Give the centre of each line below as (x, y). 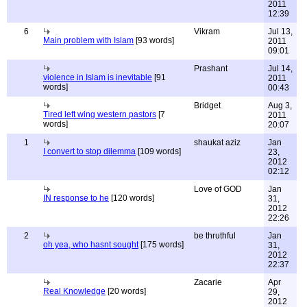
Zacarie (208, 282)
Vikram (207, 32)
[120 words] (132, 198)
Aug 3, (280, 106)
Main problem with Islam (88, 40)
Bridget (207, 106)
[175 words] (161, 245)
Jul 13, (280, 32)
